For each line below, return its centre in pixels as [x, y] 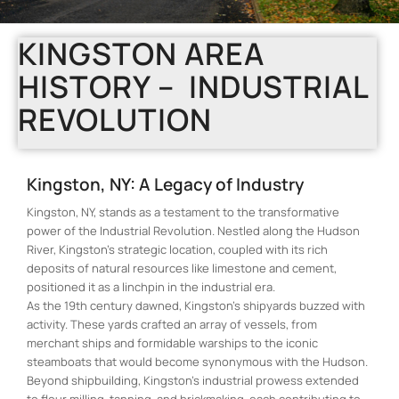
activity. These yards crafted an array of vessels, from [172, 324]
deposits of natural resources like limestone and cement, [182, 268]
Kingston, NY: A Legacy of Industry [165, 184]
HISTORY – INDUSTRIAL [193, 86]
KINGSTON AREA [141, 53]
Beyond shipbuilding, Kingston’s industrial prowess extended [193, 380]
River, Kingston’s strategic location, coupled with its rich [177, 249]
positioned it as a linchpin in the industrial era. [151, 286]
